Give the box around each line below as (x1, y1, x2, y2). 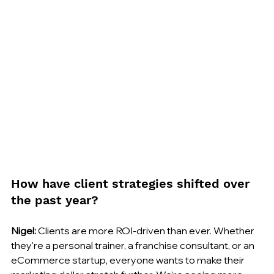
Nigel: (11, 224, 36, 237)
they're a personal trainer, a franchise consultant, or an (11, 239, 256, 252)
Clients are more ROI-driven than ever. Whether (36, 224, 256, 237)
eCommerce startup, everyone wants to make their (11, 254, 246, 267)
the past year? (11, 193, 98, 208)
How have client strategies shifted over (11, 176, 253, 191)
